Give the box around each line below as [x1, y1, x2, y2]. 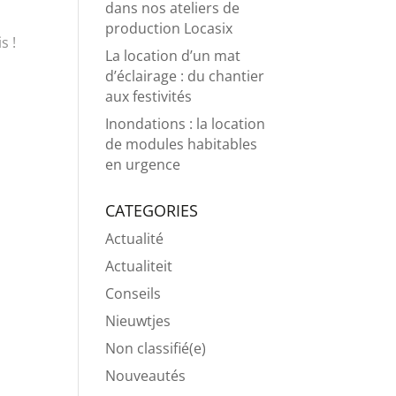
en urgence [105, 155, 181, 174]
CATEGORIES [105, 200, 199, 221]
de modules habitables [105, 134, 258, 154]
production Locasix [105, 19, 233, 38]
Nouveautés [105, 366, 187, 385]
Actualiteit [105, 256, 173, 276]
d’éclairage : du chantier [105, 66, 265, 86]
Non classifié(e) [105, 339, 207, 358]
